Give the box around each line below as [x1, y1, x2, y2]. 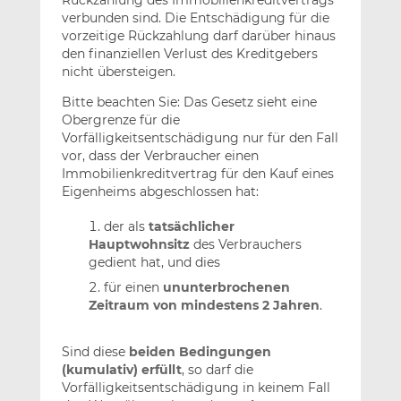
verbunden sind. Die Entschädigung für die [61, 10, 329, 27]
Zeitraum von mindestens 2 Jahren [88, 297, 320, 314]
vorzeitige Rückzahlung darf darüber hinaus [61, 28, 336, 45]
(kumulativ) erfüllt [61, 362, 182, 379]
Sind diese [61, 344, 129, 361]
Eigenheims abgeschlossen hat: [61, 183, 259, 200]
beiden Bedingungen [128, 344, 271, 361]
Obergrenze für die [61, 112, 180, 129]
